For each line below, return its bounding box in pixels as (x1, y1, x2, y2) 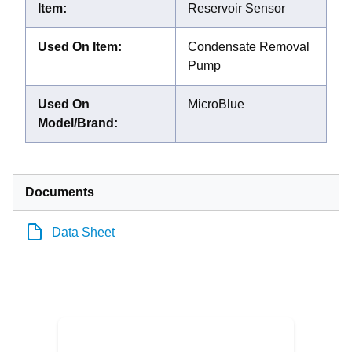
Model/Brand (38, 116, 114, 130)
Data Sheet (52, 225, 115, 239)
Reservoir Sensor (188, 2, 285, 16)
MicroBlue (188, 97, 244, 112)
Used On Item (38, 40, 118, 54)
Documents (25, 185, 94, 200)
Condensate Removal (188, 40, 310, 54)
